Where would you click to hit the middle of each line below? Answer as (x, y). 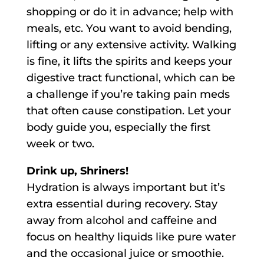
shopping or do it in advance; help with (130, 12)
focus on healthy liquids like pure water (131, 237)
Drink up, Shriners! (77, 171)
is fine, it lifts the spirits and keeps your (129, 62)
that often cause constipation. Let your (128, 111)
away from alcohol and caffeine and (121, 221)
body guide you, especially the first (118, 128)
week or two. (60, 144)
